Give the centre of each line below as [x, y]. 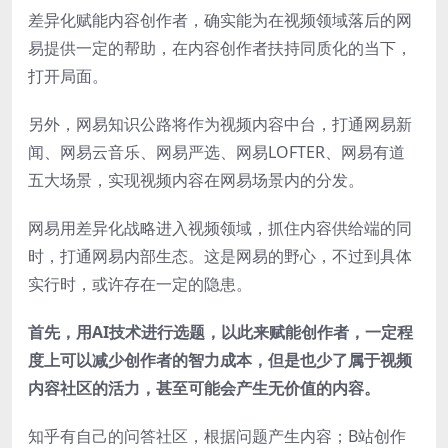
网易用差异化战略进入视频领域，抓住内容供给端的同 [220, 227]
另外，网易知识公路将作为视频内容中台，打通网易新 [220, 123]
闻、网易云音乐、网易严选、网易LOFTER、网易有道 [216, 151]
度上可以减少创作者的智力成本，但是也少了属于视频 [220, 359]
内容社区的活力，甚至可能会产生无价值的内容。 [204, 387]
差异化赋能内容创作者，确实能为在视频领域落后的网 [220, 19]
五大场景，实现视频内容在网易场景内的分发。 [196, 179]
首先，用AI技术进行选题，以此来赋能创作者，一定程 [220, 331]
